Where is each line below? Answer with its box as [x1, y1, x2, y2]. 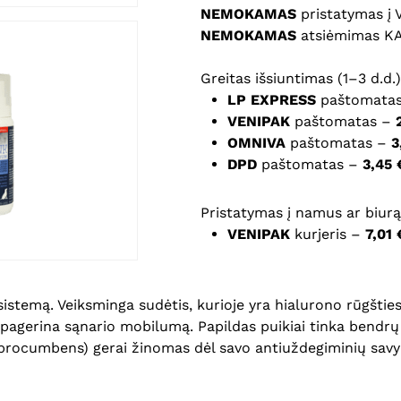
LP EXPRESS [227, 91, 316, 108]
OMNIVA [227, 134, 286, 151]
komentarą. [236, 79, 307, 93]
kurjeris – [290, 226, 365, 243]
